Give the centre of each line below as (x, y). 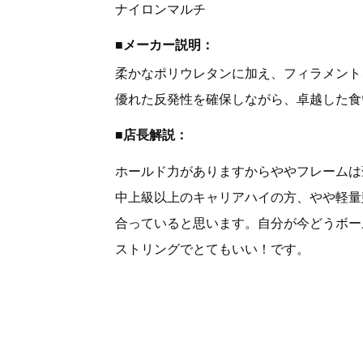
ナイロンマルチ (161, 9)
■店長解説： (152, 135)
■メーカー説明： (165, 45)
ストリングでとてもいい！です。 (213, 249)
